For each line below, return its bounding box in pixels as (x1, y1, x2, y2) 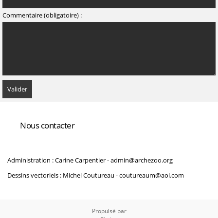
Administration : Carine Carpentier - (7, 156, 110, 164)
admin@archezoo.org (110, 156, 173, 164)
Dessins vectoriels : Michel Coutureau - (7, 171, 119, 180)
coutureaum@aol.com (119, 171, 184, 180)
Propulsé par (91, 207, 127, 215)
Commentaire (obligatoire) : (2, 11, 82, 19)
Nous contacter (20, 120, 74, 131)
